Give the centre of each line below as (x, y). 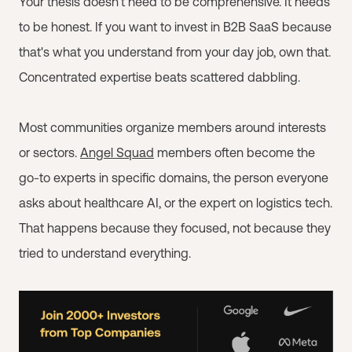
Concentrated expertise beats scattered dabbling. (159, 77)
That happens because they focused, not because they (175, 228)
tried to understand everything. (105, 253)
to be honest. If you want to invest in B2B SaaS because (175, 27)
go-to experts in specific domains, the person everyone (174, 178)
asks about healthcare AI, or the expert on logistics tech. (176, 203)
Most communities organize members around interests (172, 127)
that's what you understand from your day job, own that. (175, 52)
